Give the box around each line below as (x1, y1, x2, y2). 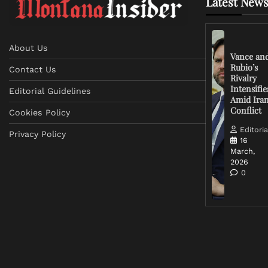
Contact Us (9, 64, 56, 74)
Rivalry (230, 72, 257, 84)
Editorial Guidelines (9, 86, 91, 96)
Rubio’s (230, 61, 258, 73)
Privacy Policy (9, 129, 66, 139)
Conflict (230, 104, 262, 116)
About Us (9, 42, 48, 53)
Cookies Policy (9, 107, 70, 117)
